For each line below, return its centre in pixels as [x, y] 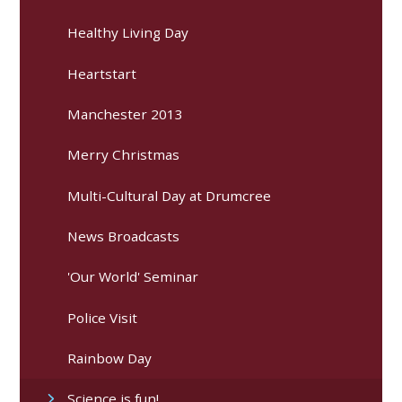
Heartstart [102, 73]
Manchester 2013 [126, 114]
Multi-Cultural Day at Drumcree [170, 195]
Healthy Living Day [128, 33]
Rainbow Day [110, 358]
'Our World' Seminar [133, 277]
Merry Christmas [124, 155]
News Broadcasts [124, 236]
